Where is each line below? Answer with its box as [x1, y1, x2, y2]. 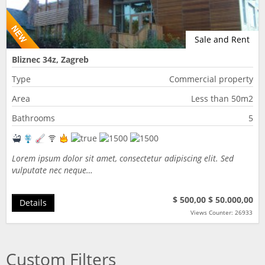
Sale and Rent [195, 34, 250, 45]
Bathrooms [12, 112, 55, 124]
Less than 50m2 [191, 93, 253, 104]
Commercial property [169, 73, 253, 85]
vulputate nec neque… [12, 164, 93, 176]
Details [20, 197, 47, 208]
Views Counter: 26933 [190, 208, 253, 216]
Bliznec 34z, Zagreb [12, 54, 89, 65]
